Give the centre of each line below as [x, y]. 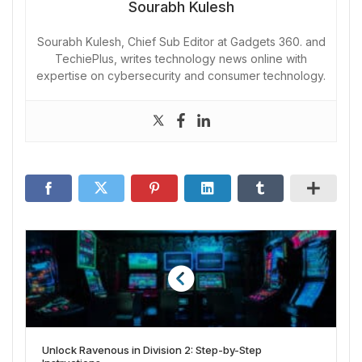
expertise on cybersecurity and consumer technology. [181, 75]
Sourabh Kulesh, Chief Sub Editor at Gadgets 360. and [181, 41]
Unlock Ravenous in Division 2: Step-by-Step [152, 349]
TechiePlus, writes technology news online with [181, 58]
